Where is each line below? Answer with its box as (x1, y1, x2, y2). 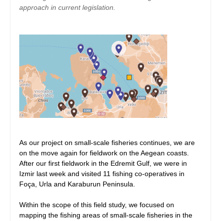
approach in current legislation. (19, 3, 115, 11)
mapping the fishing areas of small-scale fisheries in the (19, 211, 192, 219)
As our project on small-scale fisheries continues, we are (19, 138, 195, 147)
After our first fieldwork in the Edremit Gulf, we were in (19, 159, 187, 167)
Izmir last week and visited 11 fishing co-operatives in (19, 169, 184, 178)
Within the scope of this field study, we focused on (19, 200, 174, 209)
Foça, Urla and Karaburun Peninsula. (19, 180, 135, 188)
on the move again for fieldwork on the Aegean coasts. (19, 148, 189, 157)
